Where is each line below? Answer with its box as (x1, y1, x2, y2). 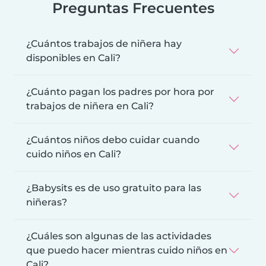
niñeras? (26, 197, 67, 208)
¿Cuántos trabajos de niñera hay (26, 38, 182, 50)
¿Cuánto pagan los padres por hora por (26, 86, 214, 98)
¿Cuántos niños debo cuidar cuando (26, 134, 199, 146)
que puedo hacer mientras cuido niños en (26, 245, 227, 256)
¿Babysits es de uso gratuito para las (26, 182, 201, 194)
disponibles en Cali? (26, 52, 121, 64)
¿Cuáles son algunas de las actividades (26, 230, 211, 242)
